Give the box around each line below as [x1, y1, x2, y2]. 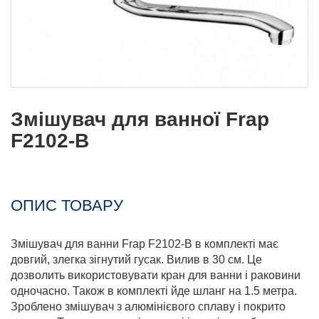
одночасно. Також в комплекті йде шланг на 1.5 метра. [11, 285, 297, 297]
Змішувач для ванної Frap [11, 108, 269, 130]
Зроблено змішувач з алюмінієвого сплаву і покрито [11, 300, 286, 313]
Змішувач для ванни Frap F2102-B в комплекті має [11, 238, 278, 250]
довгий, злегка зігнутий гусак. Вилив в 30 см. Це [11, 253, 262, 266]
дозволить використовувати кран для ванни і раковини [11, 269, 300, 281]
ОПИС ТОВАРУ [11, 197, 123, 214]
